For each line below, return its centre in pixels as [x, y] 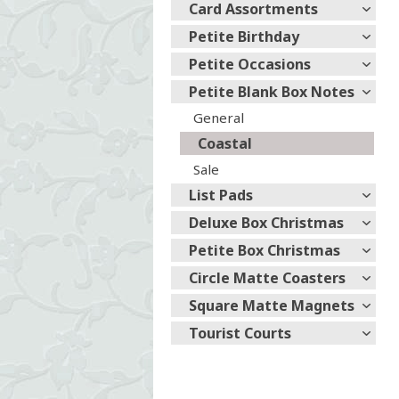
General [219, 118]
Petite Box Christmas [265, 250]
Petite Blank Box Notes [272, 92]
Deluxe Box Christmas [266, 223]
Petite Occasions [250, 64]
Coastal [225, 143]
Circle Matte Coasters [267, 278]
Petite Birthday [244, 37]
